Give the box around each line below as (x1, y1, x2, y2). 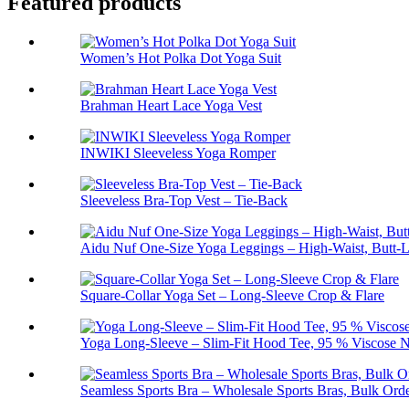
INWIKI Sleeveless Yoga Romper (80, 145, 276, 162)
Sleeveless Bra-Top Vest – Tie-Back (80, 193, 288, 209)
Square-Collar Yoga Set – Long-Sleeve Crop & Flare (80, 288, 384, 304)
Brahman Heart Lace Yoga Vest (80, 98, 262, 114)
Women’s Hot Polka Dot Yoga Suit (80, 50, 281, 67)
